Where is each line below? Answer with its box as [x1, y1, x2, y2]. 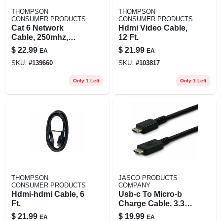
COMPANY [118, 182, 150, 189]
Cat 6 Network [11, 23, 64, 32]
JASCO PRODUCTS [118, 174, 178, 182]
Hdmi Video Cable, [118, 23, 187, 32]
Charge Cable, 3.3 [118, 199, 184, 208]
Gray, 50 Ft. [11, 42, 53, 51]
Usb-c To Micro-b [118, 189, 182, 198]
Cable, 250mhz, [11, 33, 68, 41]
